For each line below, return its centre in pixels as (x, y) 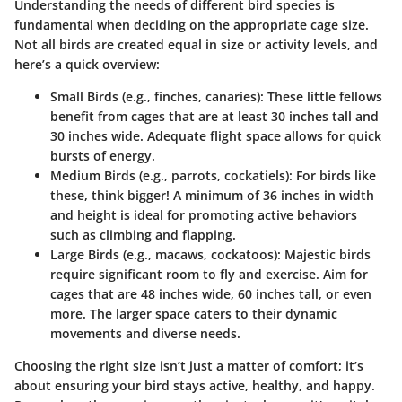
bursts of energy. (103, 156)
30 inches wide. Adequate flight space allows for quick (216, 136)
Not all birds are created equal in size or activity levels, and (196, 45)
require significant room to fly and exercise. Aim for (209, 275)
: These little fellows (321, 97)
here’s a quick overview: (87, 65)
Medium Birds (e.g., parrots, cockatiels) (170, 176)
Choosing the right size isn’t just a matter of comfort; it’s (189, 366)
